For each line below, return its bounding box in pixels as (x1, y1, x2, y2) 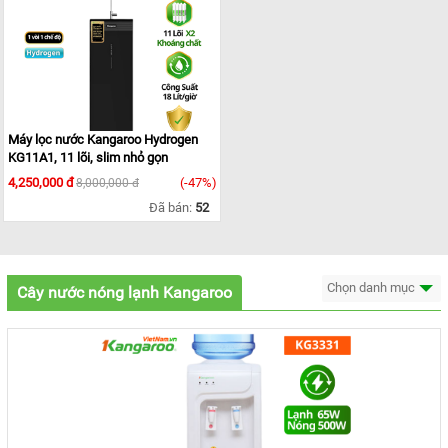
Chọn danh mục (327, 280, 418, 296)
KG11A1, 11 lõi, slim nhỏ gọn (8, 150, 168, 166)
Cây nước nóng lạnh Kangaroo (17, 283, 232, 303)
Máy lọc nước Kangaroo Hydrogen (8, 132, 198, 148)
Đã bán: (143, 200, 195, 216)
